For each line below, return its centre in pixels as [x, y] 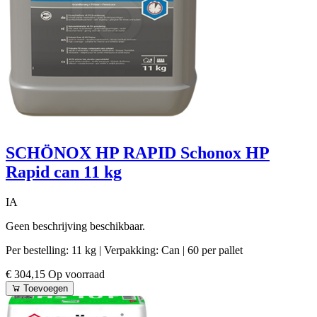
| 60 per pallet [213, 250]
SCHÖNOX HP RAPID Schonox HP [138, 152]
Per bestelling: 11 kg [52, 250]
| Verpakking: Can [141, 250]
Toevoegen [46, 288]
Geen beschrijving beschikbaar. [75, 226]
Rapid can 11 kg [64, 172]
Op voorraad [76, 274]
